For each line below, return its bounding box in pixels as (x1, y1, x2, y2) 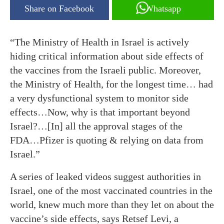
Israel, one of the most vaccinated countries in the (10, 185, 212, 196)
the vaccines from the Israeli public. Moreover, (10, 64, 201, 75)
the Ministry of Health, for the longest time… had (10, 78, 213, 89)
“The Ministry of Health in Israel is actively (10, 36, 189, 47)
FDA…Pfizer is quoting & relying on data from (10, 134, 203, 145)
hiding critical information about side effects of (10, 50, 203, 61)
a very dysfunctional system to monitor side (10, 92, 188, 103)
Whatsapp (145, 3, 181, 13)
